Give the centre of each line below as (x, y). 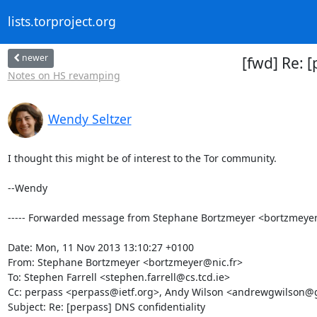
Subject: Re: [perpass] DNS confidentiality (106, 306)
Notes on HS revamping (64, 75)
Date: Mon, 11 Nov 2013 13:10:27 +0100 (100, 247)
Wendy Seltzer (90, 119)
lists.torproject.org (62, 22)
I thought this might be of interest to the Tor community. (142, 158)
